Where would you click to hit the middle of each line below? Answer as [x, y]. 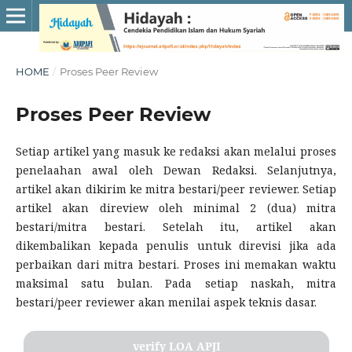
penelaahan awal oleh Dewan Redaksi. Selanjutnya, [176, 170]
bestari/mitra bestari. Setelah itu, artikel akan [176, 226]
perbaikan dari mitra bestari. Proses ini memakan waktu [176, 264]
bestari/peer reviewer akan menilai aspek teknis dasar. [166, 302]
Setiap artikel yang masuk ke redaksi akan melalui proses [176, 151]
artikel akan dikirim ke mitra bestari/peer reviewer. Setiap [176, 189]
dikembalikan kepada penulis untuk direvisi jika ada [176, 245]
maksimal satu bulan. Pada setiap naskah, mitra [176, 283]
